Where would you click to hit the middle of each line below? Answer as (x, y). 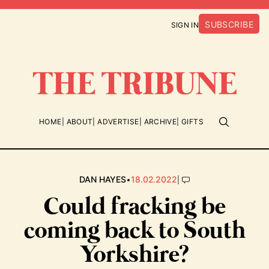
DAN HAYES (103, 179)
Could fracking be (134, 207)
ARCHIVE (160, 122)
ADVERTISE (118, 122)
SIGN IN (185, 25)
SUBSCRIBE (229, 24)
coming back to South (134, 231)
